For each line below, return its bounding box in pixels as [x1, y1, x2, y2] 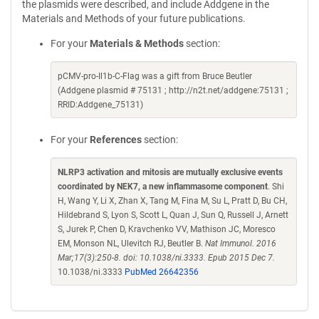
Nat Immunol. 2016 [205, 239, 276, 249]
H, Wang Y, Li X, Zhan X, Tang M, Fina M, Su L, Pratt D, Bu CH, [58, 196, 287, 206]
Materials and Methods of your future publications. [22, 13, 246, 24]
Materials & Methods [90, 38, 184, 49]
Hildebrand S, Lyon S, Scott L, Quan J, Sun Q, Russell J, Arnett [58, 210, 288, 220]
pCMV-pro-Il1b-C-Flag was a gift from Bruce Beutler [58, 71, 252, 81]
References [90, 134, 142, 145]
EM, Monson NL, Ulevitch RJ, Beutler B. [58, 239, 205, 249]
